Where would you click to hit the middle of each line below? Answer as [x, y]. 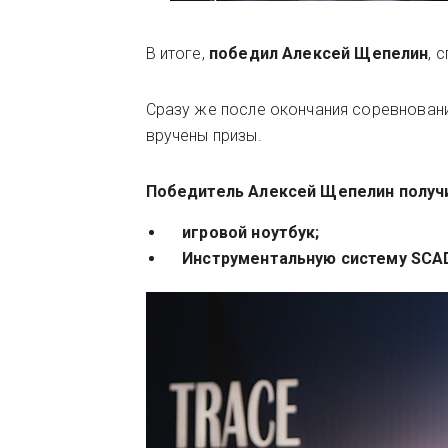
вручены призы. [203, 135]
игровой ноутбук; [242, 232]
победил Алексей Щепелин [318, 53]
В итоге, [177, 53]
